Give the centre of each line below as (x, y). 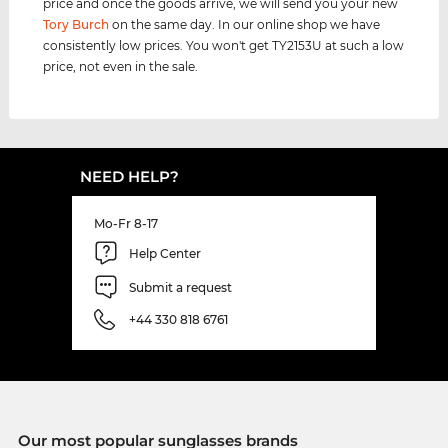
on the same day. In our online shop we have (245, 25)
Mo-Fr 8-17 (126, 224)
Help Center (165, 253)
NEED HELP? (129, 177)
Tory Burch (76, 25)
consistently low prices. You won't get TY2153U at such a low (224, 46)
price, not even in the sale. (121, 67)
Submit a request (180, 287)
